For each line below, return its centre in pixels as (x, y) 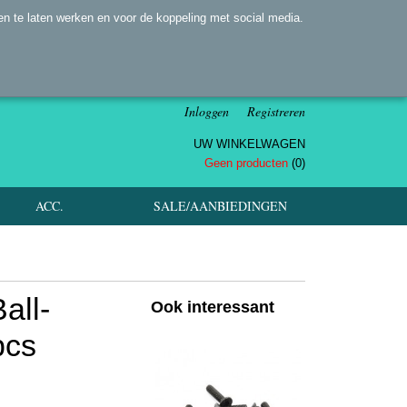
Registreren (276, 111)
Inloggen (207, 111)
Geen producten (248, 163)
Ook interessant (213, 307)
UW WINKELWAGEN (249, 144)
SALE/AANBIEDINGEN (220, 206)
